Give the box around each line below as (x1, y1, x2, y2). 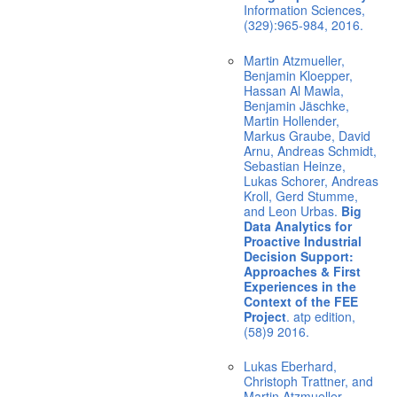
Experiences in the (243, 276, 356, 295)
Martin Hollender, (243, 111, 339, 129)
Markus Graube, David (243, 126, 370, 144)
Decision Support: (243, 246, 354, 265)
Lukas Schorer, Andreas (243, 171, 378, 190)
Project (243, 307, 286, 325)
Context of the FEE (243, 292, 358, 310)
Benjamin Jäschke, (243, 96, 349, 114)
